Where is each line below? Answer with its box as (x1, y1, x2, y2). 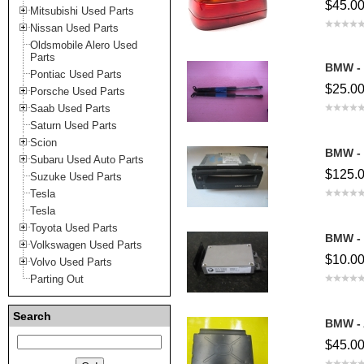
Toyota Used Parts (30, 222, 118, 234)
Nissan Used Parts (30, 22, 119, 34)
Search (13, 310, 51, 323)
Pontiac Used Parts (30, 68, 122, 80)
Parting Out (30, 273, 84, 285)
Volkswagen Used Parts (30, 239, 142, 251)
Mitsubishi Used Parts (30, 5, 134, 17)
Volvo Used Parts (30, 256, 112, 268)
